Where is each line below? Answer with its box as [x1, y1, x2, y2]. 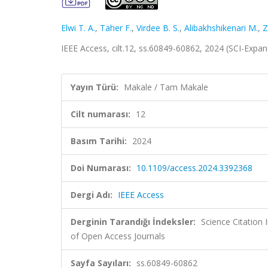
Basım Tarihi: [71, 135, 127, 147]
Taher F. [100, 22, 132, 33]
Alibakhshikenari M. [184, 22, 258, 33]
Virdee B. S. [136, 22, 179, 33]
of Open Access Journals [71, 230, 165, 242]
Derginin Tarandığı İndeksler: [71, 216, 196, 227]
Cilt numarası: [71, 108, 130, 120]
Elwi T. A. [61, 22, 95, 33]
